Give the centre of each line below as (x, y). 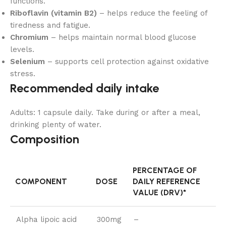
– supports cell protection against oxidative (127, 62)
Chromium (29, 38)
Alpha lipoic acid (46, 220)
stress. (23, 74)
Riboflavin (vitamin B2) (53, 13)
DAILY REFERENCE (166, 182)
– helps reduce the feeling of (152, 13)
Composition (45, 139)
